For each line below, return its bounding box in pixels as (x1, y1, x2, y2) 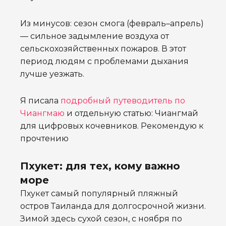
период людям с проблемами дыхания (20, 56, 189, 67)
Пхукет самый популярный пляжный (20, 189, 178, 199)
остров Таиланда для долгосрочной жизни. (20, 201, 206, 211)
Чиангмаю (20, 108, 65, 119)
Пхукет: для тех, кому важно (20, 160, 180, 173)
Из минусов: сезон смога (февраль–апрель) (20, 19, 204, 29)
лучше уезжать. (20, 69, 84, 79)
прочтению (20, 134, 69, 144)
